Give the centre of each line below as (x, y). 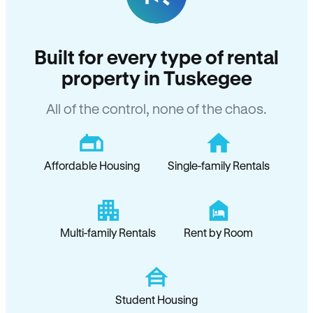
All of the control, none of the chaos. (156, 109)
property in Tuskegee (156, 78)
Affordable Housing (92, 165)
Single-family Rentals (218, 165)
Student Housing (156, 299)
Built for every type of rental (156, 57)
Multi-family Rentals (108, 232)
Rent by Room (218, 232)
